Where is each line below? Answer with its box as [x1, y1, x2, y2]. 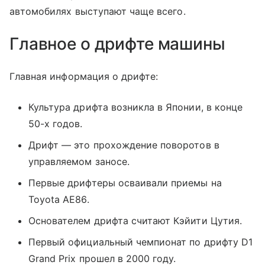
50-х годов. [28, 118, 83, 130]
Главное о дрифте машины [9, 34, 225, 54]
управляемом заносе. [28, 156, 130, 168]
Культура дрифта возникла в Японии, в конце [28, 101, 243, 114]
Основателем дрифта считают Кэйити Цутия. [28, 215, 242, 227]
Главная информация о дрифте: [9, 70, 159, 83]
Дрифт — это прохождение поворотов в [28, 139, 219, 151]
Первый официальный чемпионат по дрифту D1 [28, 236, 253, 248]
